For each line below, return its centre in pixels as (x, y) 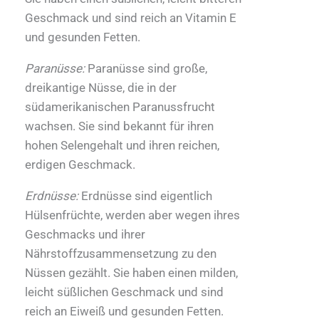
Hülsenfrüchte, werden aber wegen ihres (132, 215)
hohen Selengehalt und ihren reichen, (122, 146)
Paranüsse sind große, (146, 69)
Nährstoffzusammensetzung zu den (121, 254)
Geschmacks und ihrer (85, 235)
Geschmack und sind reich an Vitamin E (131, 18)
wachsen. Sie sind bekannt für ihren (119, 126)
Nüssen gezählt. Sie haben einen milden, (131, 273)
